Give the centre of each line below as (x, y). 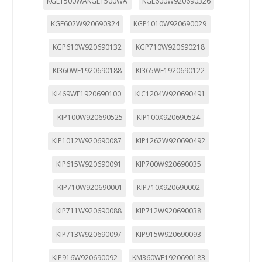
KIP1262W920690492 (171, 141)
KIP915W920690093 (169, 235)
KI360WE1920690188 (87, 71)
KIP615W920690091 (89, 164)
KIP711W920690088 (89, 211)
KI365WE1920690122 (170, 71)
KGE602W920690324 (85, 24)
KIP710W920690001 (90, 188)
